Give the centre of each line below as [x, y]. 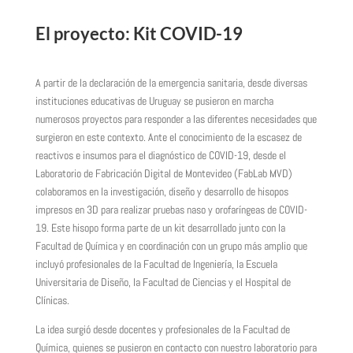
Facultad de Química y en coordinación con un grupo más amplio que [171, 246]
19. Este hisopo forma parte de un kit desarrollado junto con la [160, 228]
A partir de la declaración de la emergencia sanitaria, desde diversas [171, 83]
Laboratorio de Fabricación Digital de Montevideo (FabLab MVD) [163, 173]
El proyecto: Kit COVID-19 [139, 33]
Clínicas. [52, 300]
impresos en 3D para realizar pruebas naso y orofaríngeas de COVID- [171, 210]
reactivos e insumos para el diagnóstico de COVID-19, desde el [160, 155]
